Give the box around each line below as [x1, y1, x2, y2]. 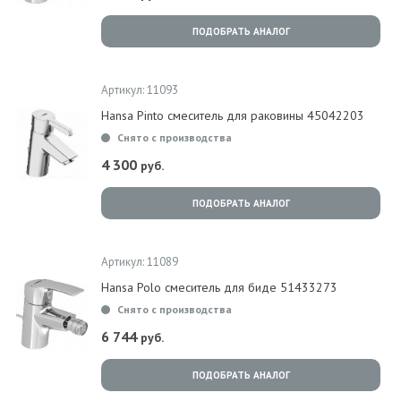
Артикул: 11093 [101, 82, 178, 98]
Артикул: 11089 [101, 254, 178, 269]
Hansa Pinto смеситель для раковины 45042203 [101, 107, 364, 124]
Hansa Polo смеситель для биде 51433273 [101, 279, 337, 295]
